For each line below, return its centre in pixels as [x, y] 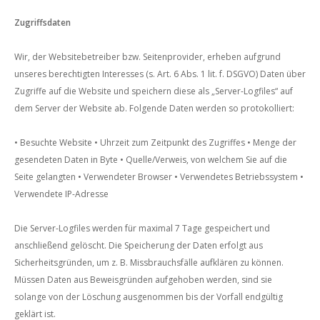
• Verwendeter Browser [124, 177]
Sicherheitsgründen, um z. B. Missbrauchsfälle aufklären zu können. [149, 262]
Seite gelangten [45, 177]
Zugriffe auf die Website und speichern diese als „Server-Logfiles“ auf [154, 91]
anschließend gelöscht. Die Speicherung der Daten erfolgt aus [139, 245]
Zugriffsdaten [42, 22]
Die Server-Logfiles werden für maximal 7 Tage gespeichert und [142, 228]
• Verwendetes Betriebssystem [235, 177]
